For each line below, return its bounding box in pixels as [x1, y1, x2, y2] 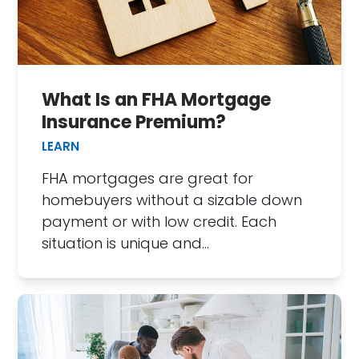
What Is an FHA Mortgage [42, 87, 272, 113]
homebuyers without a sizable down [42, 190, 303, 211]
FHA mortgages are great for [42, 168, 254, 189]
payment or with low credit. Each [42, 212, 277, 232]
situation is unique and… [42, 233, 210, 254]
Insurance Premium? [42, 110, 227, 135]
